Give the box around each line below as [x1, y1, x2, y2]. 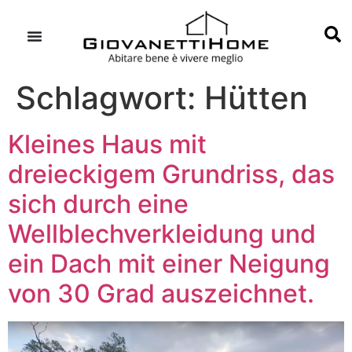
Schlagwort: [16, 78, 204, 117]
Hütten [204, 78, 308, 117]
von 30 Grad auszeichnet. [8, 277, 314, 309]
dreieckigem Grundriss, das [8, 158, 335, 189]
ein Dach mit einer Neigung [8, 247, 330, 279]
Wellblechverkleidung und [8, 218, 316, 249]
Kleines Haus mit [8, 128, 207, 159]
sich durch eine [8, 188, 189, 219]
